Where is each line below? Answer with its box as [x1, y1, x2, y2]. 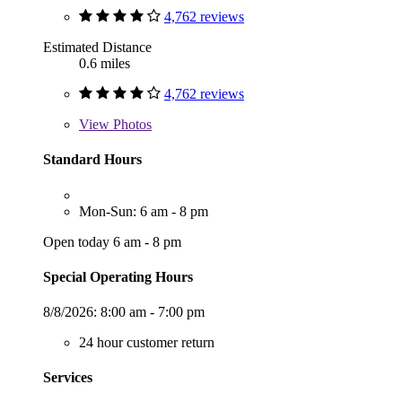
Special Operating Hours [43, 268, 193, 284]
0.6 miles [79, 56, 130, 72]
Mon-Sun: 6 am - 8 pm [79, 203, 208, 219]
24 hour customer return [79, 335, 214, 351]
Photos [109, 117, 152, 133]
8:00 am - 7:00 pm [100, 304, 205, 320]
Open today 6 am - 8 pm [43, 233, 181, 249]
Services [43, 370, 92, 386]
